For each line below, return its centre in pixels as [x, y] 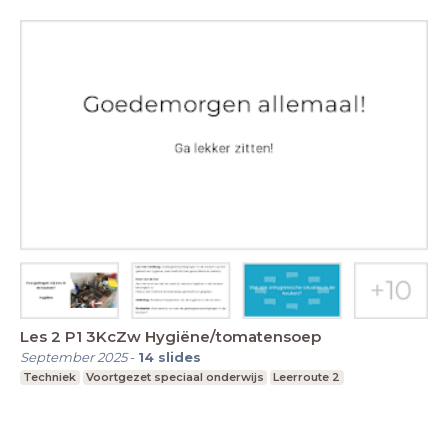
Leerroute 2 [307, 377]
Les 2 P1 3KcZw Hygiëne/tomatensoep [170, 337]
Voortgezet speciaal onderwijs [174, 377]
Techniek [50, 377]
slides [179, 357]
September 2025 [73, 357]
